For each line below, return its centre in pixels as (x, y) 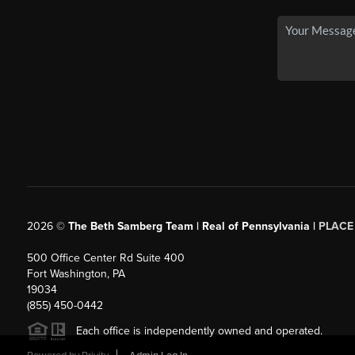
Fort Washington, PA (76, 273)
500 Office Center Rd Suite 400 (105, 258)
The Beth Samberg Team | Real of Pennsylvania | (193, 226)
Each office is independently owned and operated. (194, 330)
